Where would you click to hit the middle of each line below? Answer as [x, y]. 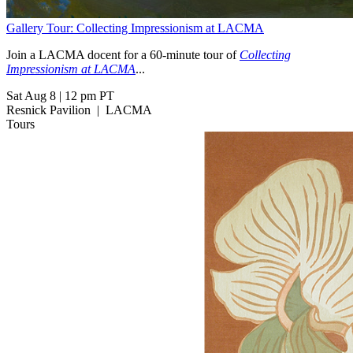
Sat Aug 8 [31, 96]
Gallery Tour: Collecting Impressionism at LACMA [135, 28]
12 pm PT [89, 96]
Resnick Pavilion [48, 110]
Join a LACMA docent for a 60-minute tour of [123, 55]
